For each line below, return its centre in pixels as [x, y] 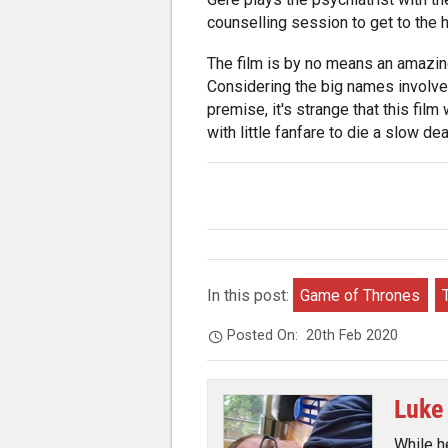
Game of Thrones [360, 295]
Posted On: [267, 336]
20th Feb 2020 [352, 336]
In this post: [250, 295]
